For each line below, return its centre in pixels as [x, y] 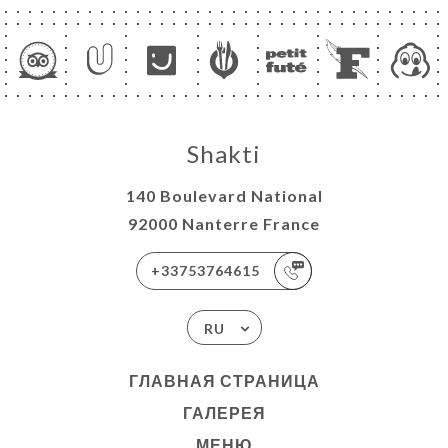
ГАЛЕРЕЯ [224, 413]
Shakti [224, 154]
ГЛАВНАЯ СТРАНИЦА [224, 381]
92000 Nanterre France [224, 224]
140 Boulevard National [224, 196]
